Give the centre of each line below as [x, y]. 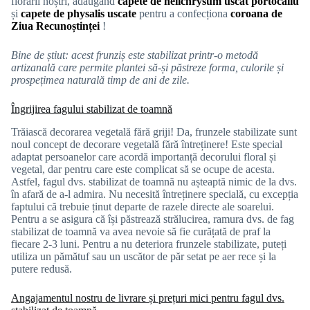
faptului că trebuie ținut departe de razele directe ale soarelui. [143, 206]
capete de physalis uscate [80, 14]
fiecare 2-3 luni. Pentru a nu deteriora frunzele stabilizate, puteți [149, 244]
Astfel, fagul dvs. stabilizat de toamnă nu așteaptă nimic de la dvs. [154, 181]
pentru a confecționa [185, 14]
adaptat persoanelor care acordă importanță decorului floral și [144, 156]
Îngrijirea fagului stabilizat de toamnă [92, 109]
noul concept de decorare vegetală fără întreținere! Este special [147, 144]
